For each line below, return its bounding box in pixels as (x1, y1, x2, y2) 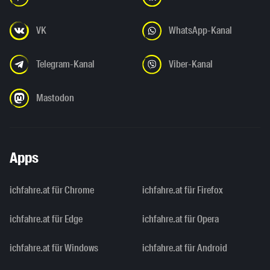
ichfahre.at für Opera (142, 213, 219, 226)
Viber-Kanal (169, 58, 213, 71)
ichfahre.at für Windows (10, 242, 98, 255)
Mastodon (36, 92, 74, 105)
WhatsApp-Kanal (169, 24, 232, 37)
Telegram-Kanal (36, 58, 95, 71)
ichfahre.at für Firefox (142, 184, 223, 197)
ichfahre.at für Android (142, 242, 227, 255)
